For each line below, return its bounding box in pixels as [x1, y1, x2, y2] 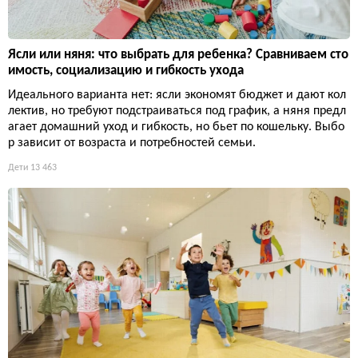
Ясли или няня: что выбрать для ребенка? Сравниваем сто [8, 48, 348, 62]
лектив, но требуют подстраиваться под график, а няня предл [8, 105, 346, 118]
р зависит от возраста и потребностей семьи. [8, 137, 256, 150]
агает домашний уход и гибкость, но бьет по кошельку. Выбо [8, 121, 344, 134]
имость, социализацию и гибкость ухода [8, 64, 244, 78]
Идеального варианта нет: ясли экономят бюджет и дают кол [8, 89, 346, 102]
